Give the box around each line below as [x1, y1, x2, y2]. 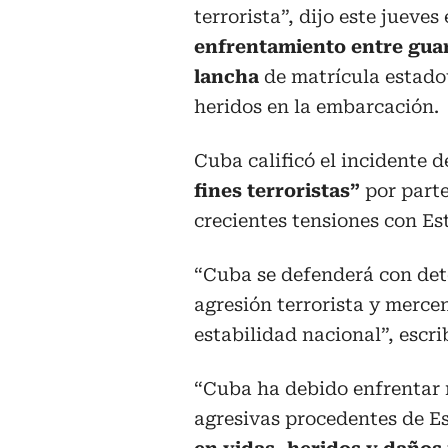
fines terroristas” [194, 179, 365, 201]
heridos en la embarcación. [194, 95, 439, 117]
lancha [194, 65, 259, 87]
